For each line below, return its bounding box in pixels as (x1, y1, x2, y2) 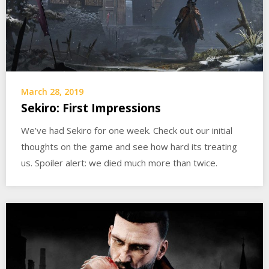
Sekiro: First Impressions (21, 100, 161, 116)
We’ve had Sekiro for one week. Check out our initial (21, 124, 232, 137)
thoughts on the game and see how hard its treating (21, 141, 237, 153)
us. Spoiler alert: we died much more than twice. (21, 157, 217, 169)
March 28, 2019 (21, 86, 83, 98)
